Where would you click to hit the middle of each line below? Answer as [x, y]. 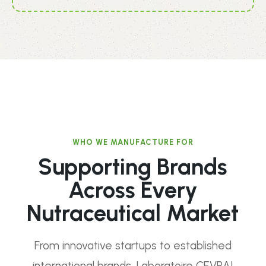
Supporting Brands [133, 167]
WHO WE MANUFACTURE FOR [133, 142]
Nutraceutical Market [133, 213]
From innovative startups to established [133, 246]
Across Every [133, 190]
